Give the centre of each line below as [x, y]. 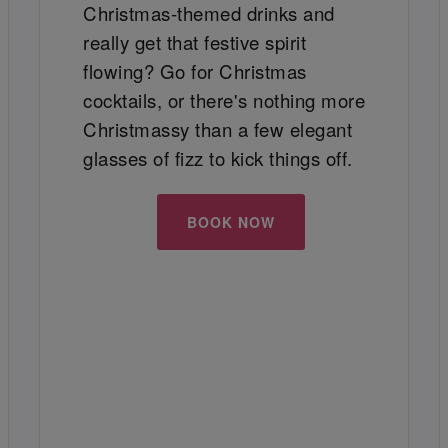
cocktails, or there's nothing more [224, 100]
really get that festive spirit [195, 42]
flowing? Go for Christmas [195, 71]
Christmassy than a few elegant [218, 129]
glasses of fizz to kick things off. [221, 158]
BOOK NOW [231, 221]
